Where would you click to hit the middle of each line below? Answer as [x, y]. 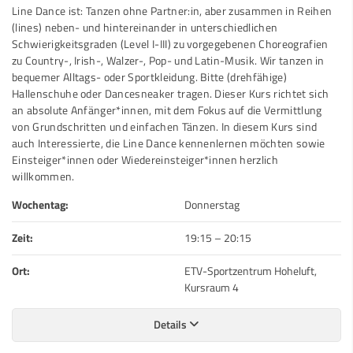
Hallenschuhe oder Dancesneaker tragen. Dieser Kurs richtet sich [171, 93]
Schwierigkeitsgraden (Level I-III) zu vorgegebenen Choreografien [170, 44]
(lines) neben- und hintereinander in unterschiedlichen [145, 27]
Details [171, 324]
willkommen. [43, 176]
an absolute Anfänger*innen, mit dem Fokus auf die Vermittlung [167, 110]
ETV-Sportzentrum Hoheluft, [251, 271]
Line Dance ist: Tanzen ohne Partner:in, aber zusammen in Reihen [172, 11]
